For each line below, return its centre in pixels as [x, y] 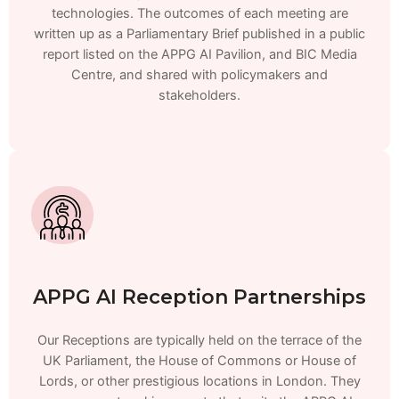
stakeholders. [199, 96]
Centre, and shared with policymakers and [199, 75]
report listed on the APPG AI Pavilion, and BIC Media [199, 55]
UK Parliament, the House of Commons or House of [199, 361]
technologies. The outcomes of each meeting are [199, 14]
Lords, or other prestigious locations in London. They [199, 382]
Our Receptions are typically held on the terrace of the [199, 341]
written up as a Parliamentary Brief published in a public [199, 34]
